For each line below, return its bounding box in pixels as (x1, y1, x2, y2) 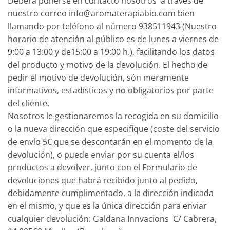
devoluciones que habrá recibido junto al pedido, (8, 174, 198, 186)
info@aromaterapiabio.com (69, 7, 176, 19)
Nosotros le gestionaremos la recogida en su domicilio (8, 110, 219, 122)
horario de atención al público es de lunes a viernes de (8, 33, 219, 45)
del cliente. (8, 97, 49, 109)
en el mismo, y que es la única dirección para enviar (8, 200, 207, 212)
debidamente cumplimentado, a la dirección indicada (8, 187, 214, 199)
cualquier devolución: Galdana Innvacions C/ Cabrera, (8, 213, 217, 224)
